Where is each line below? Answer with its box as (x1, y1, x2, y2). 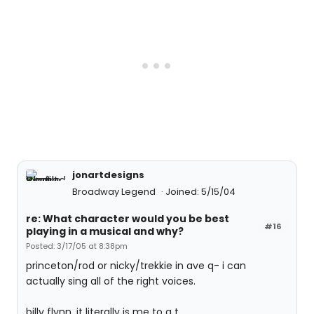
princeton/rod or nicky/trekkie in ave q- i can (26, 259, 246, 273)
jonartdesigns (72, 168, 144, 182)
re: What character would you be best (26, 212, 229, 226)
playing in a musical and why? (26, 224, 184, 238)
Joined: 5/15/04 (165, 185, 235, 198)
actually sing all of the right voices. (26, 274, 196, 288)
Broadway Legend (72, 185, 158, 198)
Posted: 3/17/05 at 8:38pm (26, 240, 128, 252)
